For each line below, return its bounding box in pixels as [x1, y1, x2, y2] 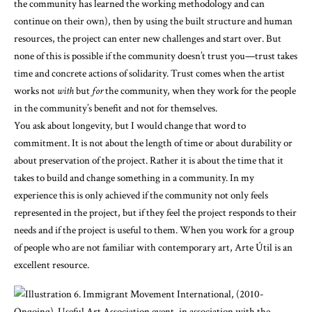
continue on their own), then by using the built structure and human [14, 14, 292, 28]
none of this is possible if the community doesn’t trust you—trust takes [14, 49, 297, 63]
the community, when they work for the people [103, 84, 296, 97]
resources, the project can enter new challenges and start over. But [14, 31, 281, 45]
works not [14, 84, 57, 97]
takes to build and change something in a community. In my [14, 171, 254, 185]
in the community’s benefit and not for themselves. [14, 101, 217, 115]
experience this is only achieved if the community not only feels [14, 188, 268, 202]
